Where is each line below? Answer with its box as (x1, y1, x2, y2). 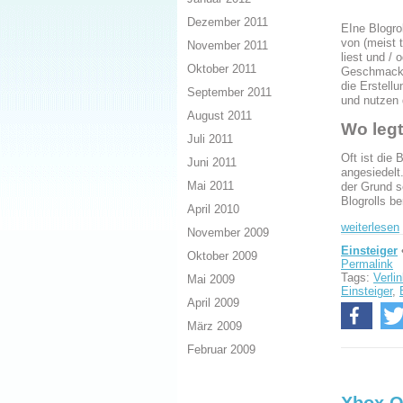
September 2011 (187, 85, 272, 100)
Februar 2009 (187, 343, 255, 357)
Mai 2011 (187, 179, 234, 193)
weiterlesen (341, 219, 399, 234)
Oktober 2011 (187, 62, 256, 76)
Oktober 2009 (187, 249, 257, 264)
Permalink (341, 256, 393, 271)
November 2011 (187, 39, 268, 53)
